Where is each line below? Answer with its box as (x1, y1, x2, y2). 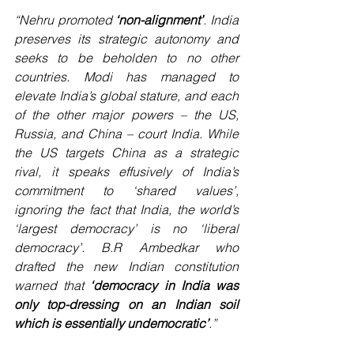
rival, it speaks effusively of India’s (14, 164, 239, 180)
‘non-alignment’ (115, 12, 204, 28)
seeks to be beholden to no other (14, 50, 239, 66)
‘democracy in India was (90, 277, 239, 294)
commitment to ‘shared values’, (14, 183, 239, 199)
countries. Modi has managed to (14, 69, 239, 85)
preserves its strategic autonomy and (14, 31, 239, 47)
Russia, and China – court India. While (14, 126, 239, 142)
